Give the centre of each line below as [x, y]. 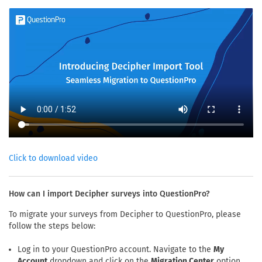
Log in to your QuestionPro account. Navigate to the [116, 249]
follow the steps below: [52, 226]
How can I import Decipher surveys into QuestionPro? [109, 194]
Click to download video [53, 158]
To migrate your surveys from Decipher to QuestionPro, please [125, 214]
